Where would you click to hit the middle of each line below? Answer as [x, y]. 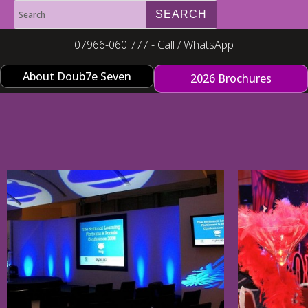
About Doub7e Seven [77, 76]
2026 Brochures [231, 78]
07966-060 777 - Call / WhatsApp [154, 45]
